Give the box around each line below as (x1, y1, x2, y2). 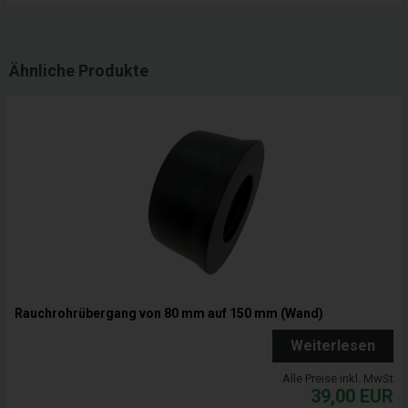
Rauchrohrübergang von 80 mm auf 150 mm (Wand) (15, 306, 323, 321)
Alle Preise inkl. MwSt (282, 372, 393, 386)
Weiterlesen (291, 337, 375, 355)
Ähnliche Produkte (9, 61, 148, 81)
